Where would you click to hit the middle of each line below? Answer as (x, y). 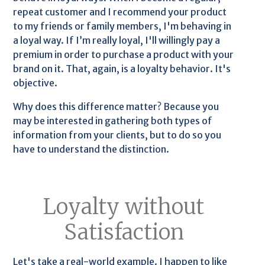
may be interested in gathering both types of (113, 121)
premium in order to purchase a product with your (124, 54)
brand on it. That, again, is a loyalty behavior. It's (122, 69)
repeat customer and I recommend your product (120, 12)
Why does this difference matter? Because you (116, 106)
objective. (35, 83)
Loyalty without (124, 207)
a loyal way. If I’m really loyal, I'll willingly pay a (117, 40)
